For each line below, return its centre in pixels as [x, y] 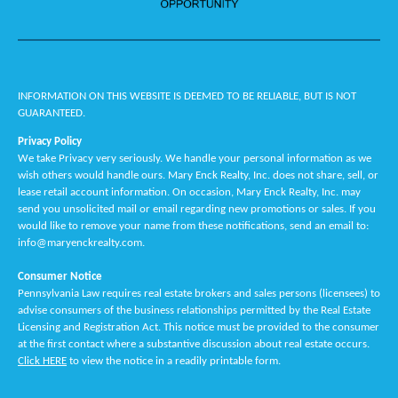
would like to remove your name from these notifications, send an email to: [193, 226]
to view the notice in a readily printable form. [174, 361]
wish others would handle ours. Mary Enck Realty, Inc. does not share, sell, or [198, 175]
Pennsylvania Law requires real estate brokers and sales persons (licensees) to [199, 293]
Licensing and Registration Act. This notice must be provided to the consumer [199, 327]
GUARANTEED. [52, 113]
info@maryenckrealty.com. [81, 243]
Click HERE [42, 361]
